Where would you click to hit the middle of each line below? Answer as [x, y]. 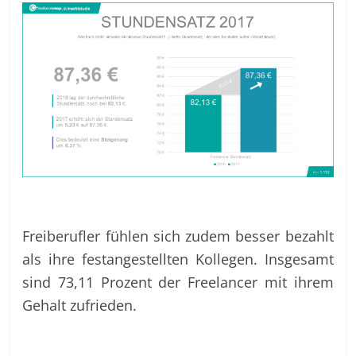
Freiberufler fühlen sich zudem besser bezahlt [178, 235]
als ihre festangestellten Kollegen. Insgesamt [178, 258]
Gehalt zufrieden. [80, 304]
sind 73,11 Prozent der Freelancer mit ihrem [178, 281]
